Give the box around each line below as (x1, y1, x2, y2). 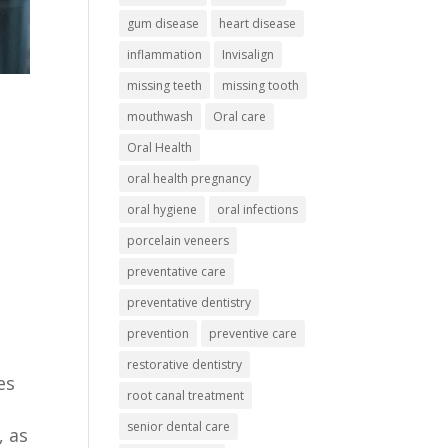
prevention (127, 325, 190, 343)
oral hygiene (127, 201, 198, 219)
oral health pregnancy (127, 170, 252, 188)
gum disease (127, 15, 200, 33)
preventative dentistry (127, 294, 252, 312)
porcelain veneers (127, 232, 230, 250)
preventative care (127, 263, 227, 281)
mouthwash (127, 108, 194, 126)
